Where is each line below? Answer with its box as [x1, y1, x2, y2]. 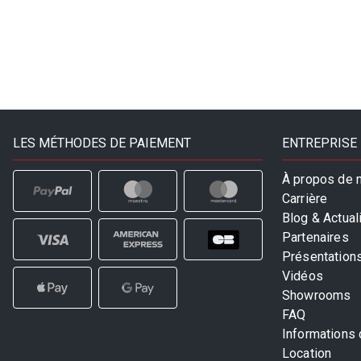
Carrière [282, 191, 328, 207]
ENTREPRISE [282, 135, 357, 151]
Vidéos [282, 268, 323, 284]
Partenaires [282, 230, 349, 246]
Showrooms [282, 288, 351, 304]
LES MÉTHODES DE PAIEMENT [13, 135, 191, 151]
